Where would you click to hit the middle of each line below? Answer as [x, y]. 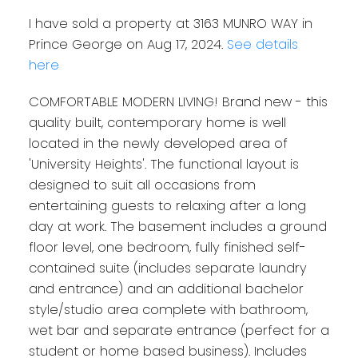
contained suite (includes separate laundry [167, 268]
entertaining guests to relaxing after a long [167, 206]
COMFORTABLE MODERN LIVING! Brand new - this [178, 102]
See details [262, 45]
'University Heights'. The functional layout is [163, 165]
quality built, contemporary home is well [157, 123]
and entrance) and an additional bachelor [166, 289]
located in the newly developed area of [158, 144]
